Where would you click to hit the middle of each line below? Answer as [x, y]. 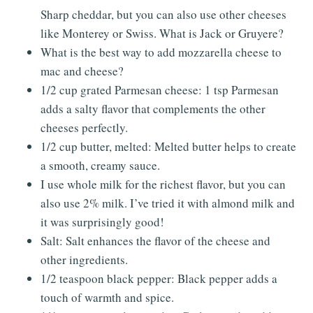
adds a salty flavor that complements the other [153, 108]
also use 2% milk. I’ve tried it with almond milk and [168, 203]
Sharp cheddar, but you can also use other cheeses [163, 14]
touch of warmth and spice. [107, 297]
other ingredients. [84, 259]
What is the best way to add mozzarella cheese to [161, 52]
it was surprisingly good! [102, 221]
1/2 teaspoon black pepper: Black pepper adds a [159, 278]
